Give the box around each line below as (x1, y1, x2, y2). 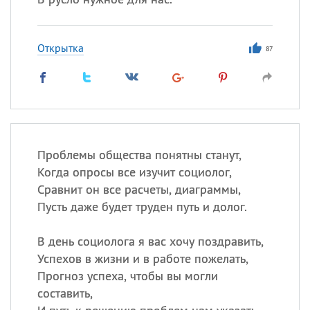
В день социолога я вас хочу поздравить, (37, 233, 264, 249)
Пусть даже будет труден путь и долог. (37, 199, 247, 215)
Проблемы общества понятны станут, (37, 147, 241, 163)
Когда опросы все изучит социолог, (37, 164, 232, 180)
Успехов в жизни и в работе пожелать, (37, 250, 248, 266)
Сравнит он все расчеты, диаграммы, (37, 181, 241, 197)
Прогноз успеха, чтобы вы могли (37, 268, 218, 284)
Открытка (37, 41, 84, 55)
